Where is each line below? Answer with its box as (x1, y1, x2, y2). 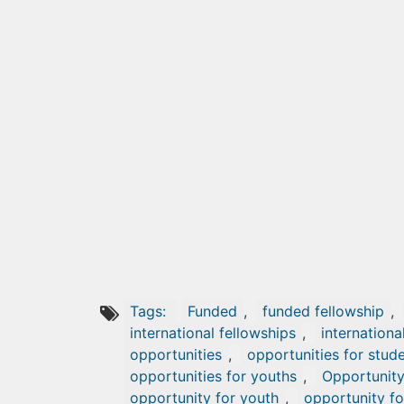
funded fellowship (262, 302, 384, 320)
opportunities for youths (130, 367, 297, 385)
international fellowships (130, 324, 296, 342)
